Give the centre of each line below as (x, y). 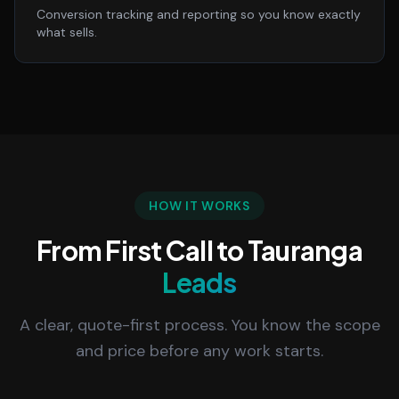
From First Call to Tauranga (199, 250)
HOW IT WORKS (199, 206)
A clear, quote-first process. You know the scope (199, 325)
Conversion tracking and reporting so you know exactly (199, 14)
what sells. (67, 32)
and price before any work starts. (199, 351)
